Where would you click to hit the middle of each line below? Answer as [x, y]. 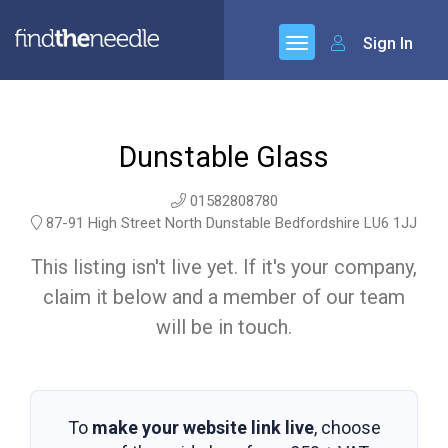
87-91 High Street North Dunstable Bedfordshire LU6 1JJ [229, 223]
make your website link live [202, 427]
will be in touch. [224, 327]
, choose [347, 427]
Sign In [386, 43]
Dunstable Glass [224, 157]
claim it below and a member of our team [224, 297]
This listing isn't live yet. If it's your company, [224, 267]
